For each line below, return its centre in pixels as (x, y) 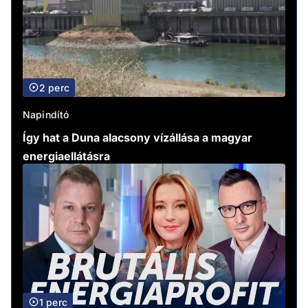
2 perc (54, 87)
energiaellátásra (66, 156)
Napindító (46, 114)
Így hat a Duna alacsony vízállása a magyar (137, 137)
